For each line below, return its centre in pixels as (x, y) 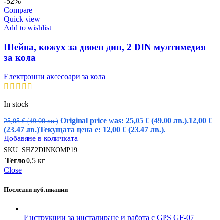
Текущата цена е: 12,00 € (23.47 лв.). (102, 130)
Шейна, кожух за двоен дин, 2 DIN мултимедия (105, 47)
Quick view (22, 19)
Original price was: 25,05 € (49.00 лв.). (124, 121)
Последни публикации (36, 189)
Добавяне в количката (41, 138)
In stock (16, 104)
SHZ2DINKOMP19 (49, 150)
